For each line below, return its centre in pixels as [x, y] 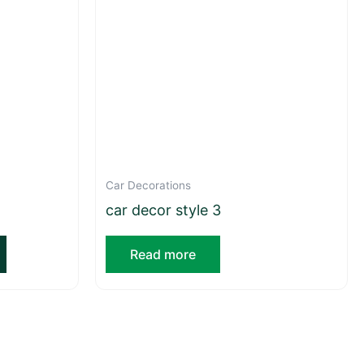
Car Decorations [148, 186]
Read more [163, 254]
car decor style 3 [163, 210]
